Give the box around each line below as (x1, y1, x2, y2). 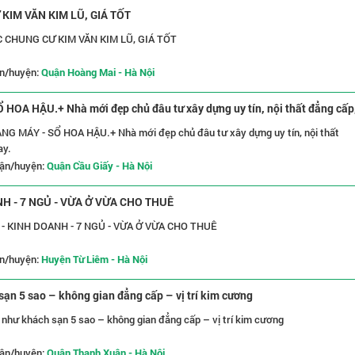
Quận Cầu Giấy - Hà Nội (47, 158, 152, 173)
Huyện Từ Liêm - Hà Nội (41, 252, 147, 266)
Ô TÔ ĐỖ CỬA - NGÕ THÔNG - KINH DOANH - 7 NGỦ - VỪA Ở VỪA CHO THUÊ (7, 219, 217, 233)
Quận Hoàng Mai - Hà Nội (41, 65, 155, 79)
